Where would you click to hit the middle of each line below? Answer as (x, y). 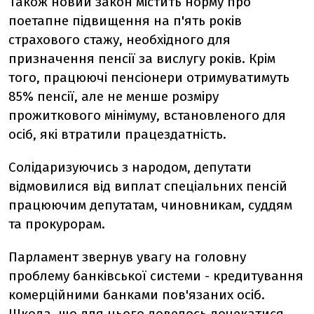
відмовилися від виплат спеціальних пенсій (148, 186)
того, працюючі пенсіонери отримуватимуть (149, 77)
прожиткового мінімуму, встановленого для (147, 115)
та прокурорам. (57, 224)
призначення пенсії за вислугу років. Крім (142, 59)
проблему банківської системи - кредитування (156, 276)
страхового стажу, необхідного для (120, 40)
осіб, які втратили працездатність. (117, 134)
